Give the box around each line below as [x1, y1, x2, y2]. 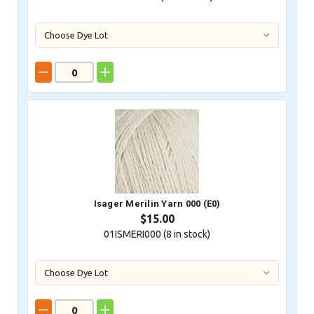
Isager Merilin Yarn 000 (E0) [93, 198, 221, 210]
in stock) [172, 228, 210, 240]
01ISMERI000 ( [104, 228, 166, 240]
